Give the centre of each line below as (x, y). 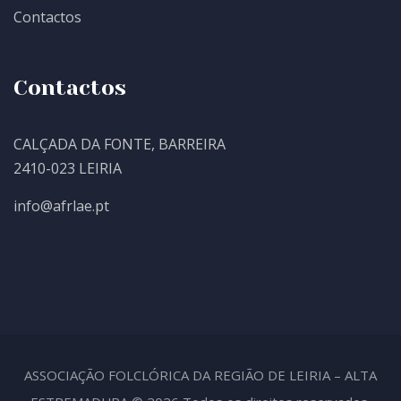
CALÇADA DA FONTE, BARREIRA (119, 145)
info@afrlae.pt (61, 206)
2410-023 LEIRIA (68, 169)
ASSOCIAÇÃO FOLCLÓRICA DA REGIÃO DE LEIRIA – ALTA (200, 375)
